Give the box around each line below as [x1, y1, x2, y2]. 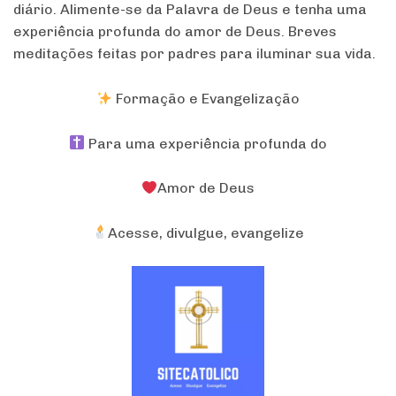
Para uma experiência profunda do [85, 134, 328, 152]
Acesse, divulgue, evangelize [108, 224, 305, 241]
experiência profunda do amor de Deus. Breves [13, 23, 337, 41]
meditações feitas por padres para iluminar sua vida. [13, 45, 376, 63]
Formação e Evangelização [112, 90, 301, 108]
